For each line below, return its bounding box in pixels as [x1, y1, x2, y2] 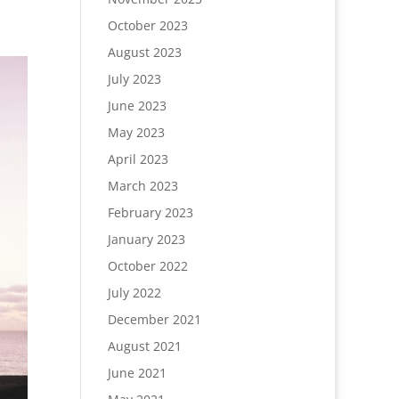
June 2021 [107, 364, 167, 382]
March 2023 [107, 177, 178, 195]
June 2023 [107, 97, 167, 115]
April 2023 [107, 151, 168, 168]
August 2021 [107, 338, 182, 355]
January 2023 [107, 231, 185, 248]
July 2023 [107, 70, 161, 88]
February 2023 [107, 204, 193, 222]
